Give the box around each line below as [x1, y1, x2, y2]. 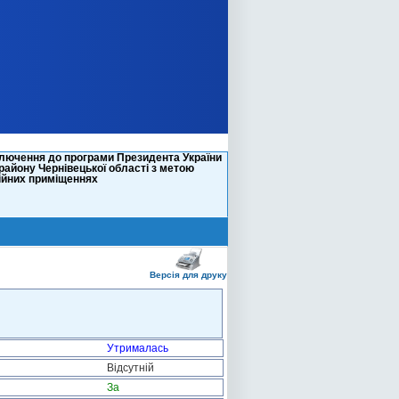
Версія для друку [150, 270, 227, 281]
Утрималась [107, 342, 168, 354]
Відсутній [107, 362, 154, 374]
